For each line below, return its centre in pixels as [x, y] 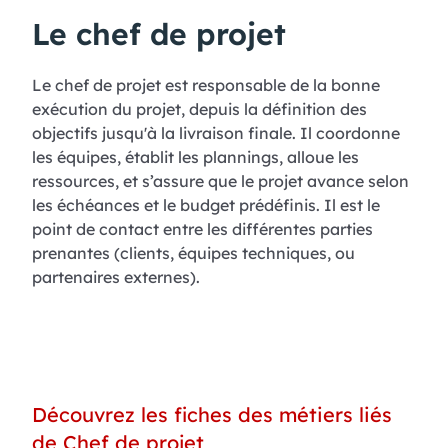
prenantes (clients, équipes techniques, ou [193, 252]
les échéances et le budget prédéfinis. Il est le [206, 204]
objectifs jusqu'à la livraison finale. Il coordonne [216, 132]
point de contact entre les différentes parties [202, 228]
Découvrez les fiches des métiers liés [212, 414]
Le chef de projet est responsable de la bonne [206, 84]
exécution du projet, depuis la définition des [199, 108]
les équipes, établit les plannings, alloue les [195, 156]
